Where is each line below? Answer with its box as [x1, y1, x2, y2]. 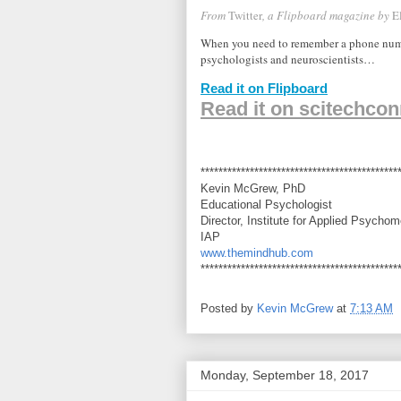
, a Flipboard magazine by [262, 7, 392, 24]
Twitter [228, 7, 262, 24]
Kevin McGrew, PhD [200, 182, 305, 196]
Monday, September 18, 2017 [200, 368, 369, 383]
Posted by [200, 302, 257, 316]
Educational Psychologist [200, 198, 332, 212]
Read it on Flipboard [200, 81, 328, 97]
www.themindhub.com [200, 246, 313, 260]
